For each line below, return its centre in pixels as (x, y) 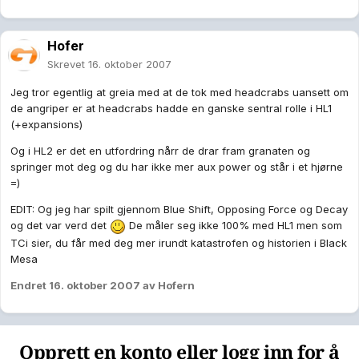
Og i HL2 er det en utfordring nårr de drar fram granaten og (160, 151)
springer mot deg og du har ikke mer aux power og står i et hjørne (177, 167)
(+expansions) (46, 125)
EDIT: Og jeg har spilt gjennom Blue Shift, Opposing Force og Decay (179, 210)
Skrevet (68, 65)
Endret (30, 285)
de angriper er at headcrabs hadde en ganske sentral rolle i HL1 (171, 109)
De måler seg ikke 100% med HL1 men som (234, 226)
